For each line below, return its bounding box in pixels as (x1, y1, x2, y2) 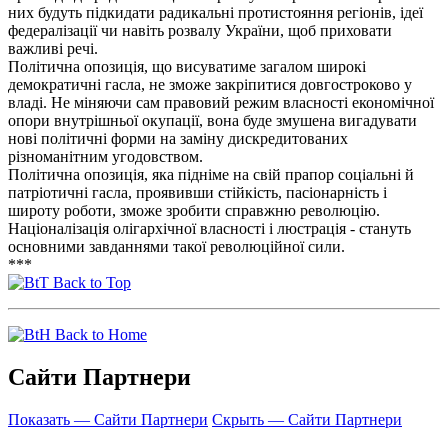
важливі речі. (8, 40, 98, 58)
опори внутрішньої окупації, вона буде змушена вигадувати (8, 112, 417, 130)
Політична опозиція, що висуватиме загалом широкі (8, 58, 366, 76)
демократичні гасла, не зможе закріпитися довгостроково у (8, 76, 412, 94)
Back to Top (49, 274, 131, 292)
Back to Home (51, 326, 147, 344)
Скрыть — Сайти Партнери (212, 411, 402, 429)
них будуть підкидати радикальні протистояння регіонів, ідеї (8, 4, 423, 22)
